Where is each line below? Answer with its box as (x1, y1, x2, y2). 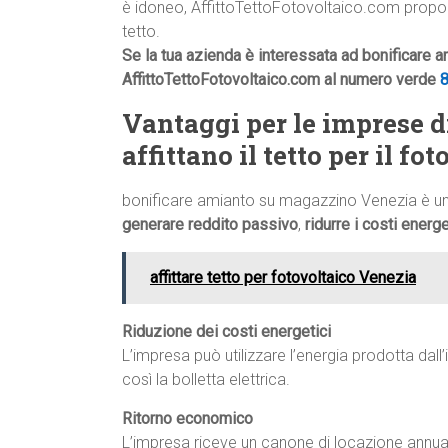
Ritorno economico (122, 409, 253, 429)
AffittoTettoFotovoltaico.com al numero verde (122, 70, 440, 90)
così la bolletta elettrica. (122, 370, 290, 390)
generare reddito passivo (122, 215, 298, 235)
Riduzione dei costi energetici (122, 322, 331, 342)
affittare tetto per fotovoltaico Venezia (150, 268, 416, 288)
